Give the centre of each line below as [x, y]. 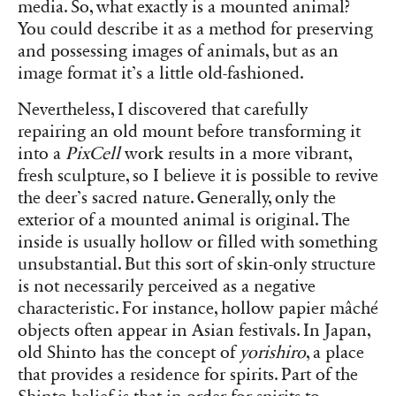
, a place [335, 352]
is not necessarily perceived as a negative [167, 286]
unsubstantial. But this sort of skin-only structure [197, 264]
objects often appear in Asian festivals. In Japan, [194, 330]
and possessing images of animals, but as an [178, 51]
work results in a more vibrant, [236, 153]
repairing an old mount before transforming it [189, 131]
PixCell [93, 153]
